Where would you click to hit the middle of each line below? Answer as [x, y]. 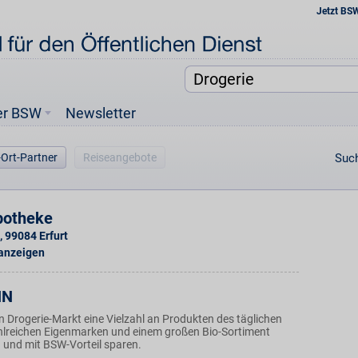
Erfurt [54, 236]
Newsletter [101, 113]
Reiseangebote [120, 157]
